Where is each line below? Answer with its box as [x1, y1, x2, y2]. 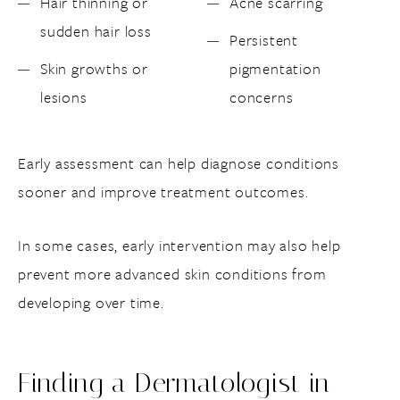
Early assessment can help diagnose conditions [18, 152, 339, 174]
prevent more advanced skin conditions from [18, 262, 327, 285]
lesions [40, 86, 87, 108]
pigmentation [229, 57, 321, 79]
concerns [229, 86, 294, 108]
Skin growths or [40, 57, 148, 79]
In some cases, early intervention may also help [18, 234, 341, 256]
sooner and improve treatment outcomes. [18, 180, 309, 203]
